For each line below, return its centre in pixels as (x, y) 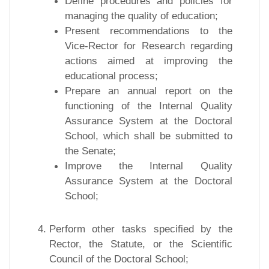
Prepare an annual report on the (148, 90)
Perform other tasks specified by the (141, 228)
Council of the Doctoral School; (119, 258)
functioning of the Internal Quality (148, 105)
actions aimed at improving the (148, 60)
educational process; (111, 75)
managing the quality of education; (141, 15)
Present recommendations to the (148, 30)
